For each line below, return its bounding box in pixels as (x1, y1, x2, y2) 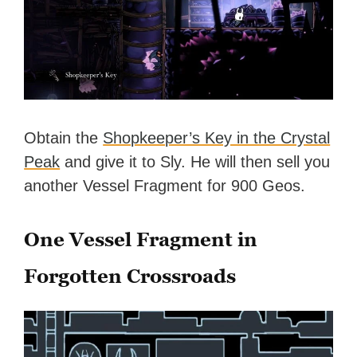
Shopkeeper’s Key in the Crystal (103, 129, 331, 147)
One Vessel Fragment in (24, 228, 258, 252)
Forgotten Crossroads (24, 265, 237, 288)
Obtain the (24, 129, 104, 147)
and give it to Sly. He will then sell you (60, 153, 331, 171)
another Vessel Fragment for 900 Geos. (24, 177, 306, 195)
